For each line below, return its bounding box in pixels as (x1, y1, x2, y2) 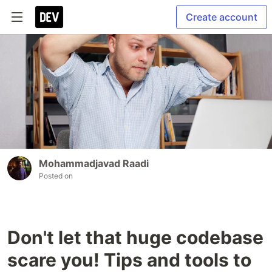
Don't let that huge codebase (7, 226, 263, 248)
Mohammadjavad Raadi (39, 157, 149, 169)
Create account (186, 11, 257, 23)
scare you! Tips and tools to (7, 248, 251, 271)
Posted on (39, 171, 73, 180)
